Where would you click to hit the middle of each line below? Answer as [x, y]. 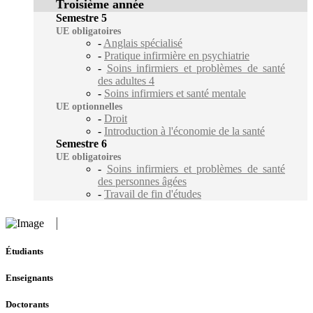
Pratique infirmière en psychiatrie [177, 55]
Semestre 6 [81, 143]
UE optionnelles [89, 106]
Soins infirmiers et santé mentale [175, 93]
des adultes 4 [126, 80]
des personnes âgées [142, 181]
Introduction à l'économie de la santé [184, 131]
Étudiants [24, 251]
